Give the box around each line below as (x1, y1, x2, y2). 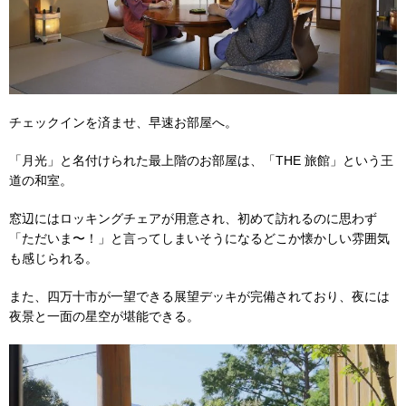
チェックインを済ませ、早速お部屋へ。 (9, 114, 237, 130)
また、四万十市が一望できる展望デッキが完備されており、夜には (9, 288, 390, 304)
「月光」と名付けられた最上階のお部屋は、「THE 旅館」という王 (9, 152, 393, 168)
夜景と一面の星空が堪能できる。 (9, 308, 199, 324)
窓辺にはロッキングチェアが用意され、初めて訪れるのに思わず (9, 210, 377, 226)
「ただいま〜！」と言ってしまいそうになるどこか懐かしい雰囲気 (9, 230, 390, 246)
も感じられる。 (9, 250, 98, 266)
